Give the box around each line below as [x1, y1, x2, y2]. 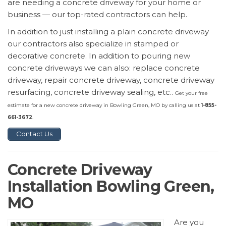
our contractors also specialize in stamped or [8, 39, 179, 48]
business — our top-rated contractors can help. [8, 10, 187, 19]
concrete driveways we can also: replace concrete [8, 63, 200, 73]
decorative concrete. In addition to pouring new [8, 51, 190, 61]
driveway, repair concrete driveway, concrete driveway [8, 75, 214, 85]
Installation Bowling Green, [8, 177, 214, 196]
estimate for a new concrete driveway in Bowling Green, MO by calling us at [8, 102, 201, 108]
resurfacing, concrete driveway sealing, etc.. [8, 87, 175, 97]
